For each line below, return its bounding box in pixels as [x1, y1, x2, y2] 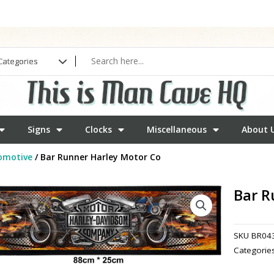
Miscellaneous [146, 123, 207, 135]
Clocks [84, 123, 112, 135]
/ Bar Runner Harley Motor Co [32, 150, 161, 163]
